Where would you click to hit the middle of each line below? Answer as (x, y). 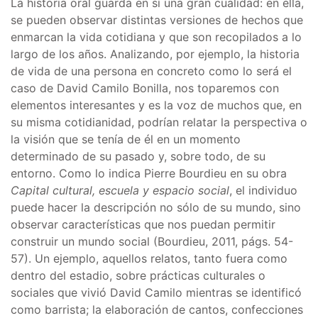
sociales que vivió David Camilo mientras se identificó (156, 292)
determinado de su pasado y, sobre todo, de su (138, 156)
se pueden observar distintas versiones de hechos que (157, 20)
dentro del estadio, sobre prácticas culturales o (138, 275)
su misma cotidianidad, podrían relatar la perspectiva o (159, 122)
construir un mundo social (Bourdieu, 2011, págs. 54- (152, 241)
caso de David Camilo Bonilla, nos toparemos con (145, 88)
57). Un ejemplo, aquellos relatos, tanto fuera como (149, 258)
